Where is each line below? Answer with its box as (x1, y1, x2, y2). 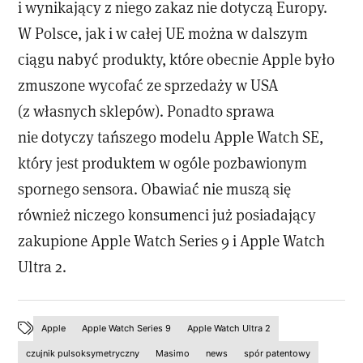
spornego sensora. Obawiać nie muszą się (18, 177, 292, 199)
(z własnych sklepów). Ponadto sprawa (18, 100, 275, 121)
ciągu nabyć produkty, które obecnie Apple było (18, 48, 335, 69)
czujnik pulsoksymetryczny (26, 347, 140, 359)
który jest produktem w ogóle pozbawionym (18, 152, 308, 173)
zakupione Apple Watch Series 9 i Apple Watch (18, 229, 326, 250)
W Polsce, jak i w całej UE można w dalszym (18, 22, 309, 43)
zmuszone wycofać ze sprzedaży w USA (18, 74, 280, 95)
